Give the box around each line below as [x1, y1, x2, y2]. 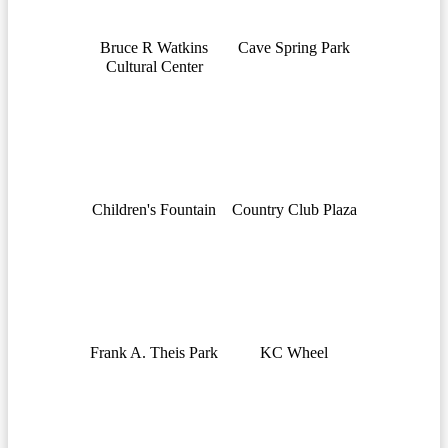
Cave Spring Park [238, 38, 350, 56]
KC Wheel [260, 343, 328, 361]
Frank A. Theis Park [90, 343, 218, 361]
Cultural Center [105, 57, 203, 75]
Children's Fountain [92, 200, 216, 218]
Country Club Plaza [231, 200, 357, 218]
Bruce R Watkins [100, 38, 208, 56]
